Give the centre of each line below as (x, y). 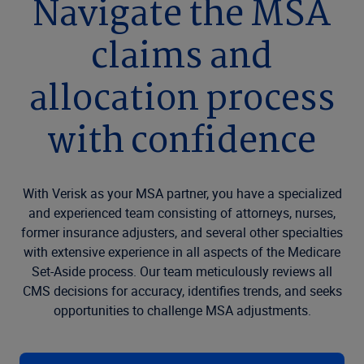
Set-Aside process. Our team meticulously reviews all (182, 271)
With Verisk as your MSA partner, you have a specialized (182, 193)
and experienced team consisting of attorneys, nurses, (182, 213)
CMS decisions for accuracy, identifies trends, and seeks (182, 291)
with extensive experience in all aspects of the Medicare (182, 252)
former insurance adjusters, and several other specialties (182, 232)
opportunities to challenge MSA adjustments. (182, 310)
